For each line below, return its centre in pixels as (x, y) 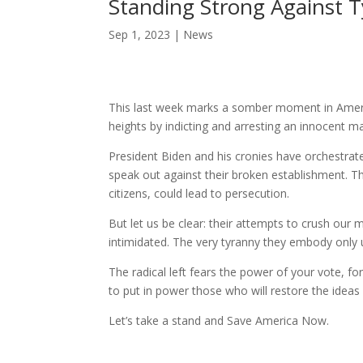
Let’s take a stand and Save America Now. (219, 320)
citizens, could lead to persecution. (199, 193)
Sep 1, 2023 (140, 35)
